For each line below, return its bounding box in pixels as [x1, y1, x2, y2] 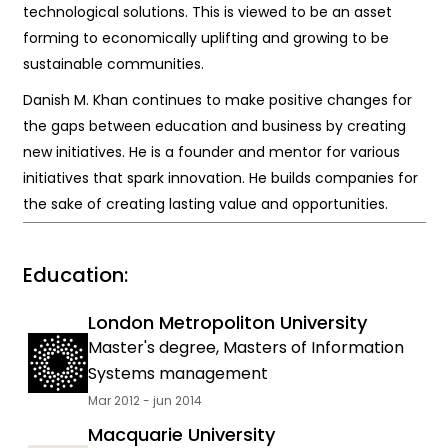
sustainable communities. [22, 54, 204, 74]
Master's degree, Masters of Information [87, 336, 404, 359]
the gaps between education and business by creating [22, 116, 406, 136]
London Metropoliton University [87, 310, 367, 335]
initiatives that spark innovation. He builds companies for [22, 168, 418, 188]
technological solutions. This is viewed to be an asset [22, 2, 392, 22]
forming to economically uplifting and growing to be [22, 28, 389, 48]
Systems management [87, 362, 268, 385]
